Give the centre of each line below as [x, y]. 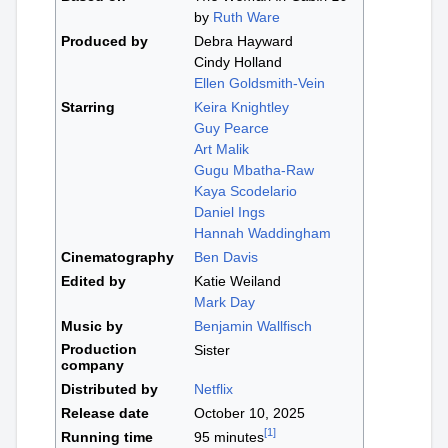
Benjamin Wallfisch [253, 326]
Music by [92, 326]
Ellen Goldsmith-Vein [260, 83]
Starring [88, 107]
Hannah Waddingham [263, 233]
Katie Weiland [238, 281]
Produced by [105, 41]
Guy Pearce [232, 128]
